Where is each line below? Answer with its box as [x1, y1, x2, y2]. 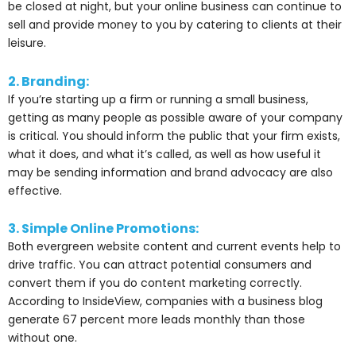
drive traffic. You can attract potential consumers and [8, 257, 311, 273]
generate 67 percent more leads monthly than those [8, 311, 305, 328]
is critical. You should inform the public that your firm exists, [8, 127, 340, 144]
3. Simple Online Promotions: [8, 219, 199, 238]
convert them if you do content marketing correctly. [8, 275, 302, 292]
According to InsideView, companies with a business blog [8, 293, 323, 310]
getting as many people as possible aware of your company [8, 109, 342, 126]
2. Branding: [8, 72, 89, 91]
